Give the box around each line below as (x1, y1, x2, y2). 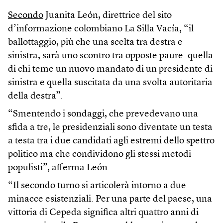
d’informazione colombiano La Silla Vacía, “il (8, 24, 194, 34)
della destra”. (8, 92, 63, 102)
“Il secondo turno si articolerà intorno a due (8, 181, 186, 191)
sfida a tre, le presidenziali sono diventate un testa (8, 123, 213, 133)
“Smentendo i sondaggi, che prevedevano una (8, 110, 198, 119)
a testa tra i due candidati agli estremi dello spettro (8, 136, 215, 146)
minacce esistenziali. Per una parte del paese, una (8, 195, 212, 205)
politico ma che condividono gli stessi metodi (8, 150, 191, 160)
